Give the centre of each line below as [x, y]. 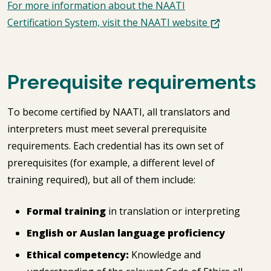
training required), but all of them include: [103, 180]
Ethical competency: [78, 255]
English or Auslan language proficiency [127, 233]
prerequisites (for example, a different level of [111, 163]
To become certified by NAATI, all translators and [119, 112]
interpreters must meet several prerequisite [107, 129]
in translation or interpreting [174, 211]
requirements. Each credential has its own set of [116, 146]
